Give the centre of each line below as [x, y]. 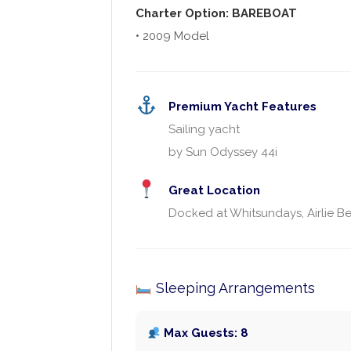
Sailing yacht [204, 129]
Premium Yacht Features [243, 107]
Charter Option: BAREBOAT [216, 13]
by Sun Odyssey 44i [223, 152]
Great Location [215, 190]
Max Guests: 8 [205, 333]
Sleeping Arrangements [233, 288]
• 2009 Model [172, 36]
